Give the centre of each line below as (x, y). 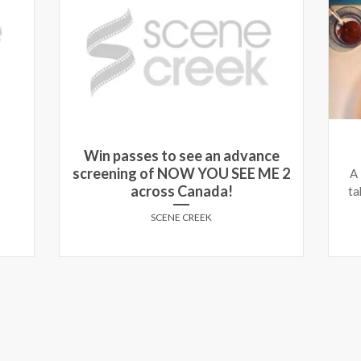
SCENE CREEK (181, 217)
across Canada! (181, 191)
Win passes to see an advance (181, 155)
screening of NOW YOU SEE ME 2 (181, 173)
